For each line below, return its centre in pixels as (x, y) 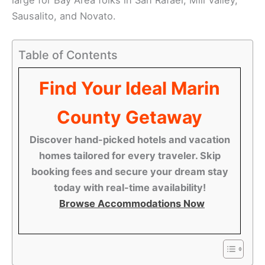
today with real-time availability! (130, 188)
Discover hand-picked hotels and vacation (130, 140)
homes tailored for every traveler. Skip (130, 156)
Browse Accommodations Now (132, 204)
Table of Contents (68, 55)
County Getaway (130, 117)
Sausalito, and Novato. (64, 16)
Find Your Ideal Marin (130, 88)
